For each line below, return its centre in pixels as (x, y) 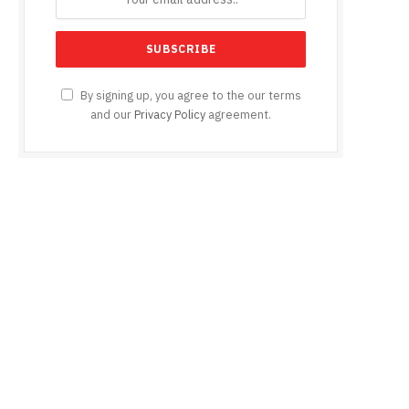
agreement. (238, 115)
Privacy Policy (170, 115)
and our (112, 115)
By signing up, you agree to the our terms (189, 95)
